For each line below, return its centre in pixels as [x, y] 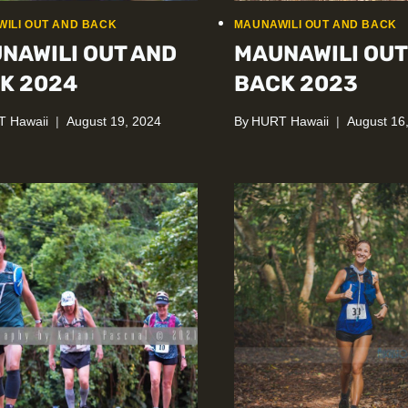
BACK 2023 [296, 84]
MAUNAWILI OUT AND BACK [315, 25]
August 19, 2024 [114, 121]
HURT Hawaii [290, 121]
